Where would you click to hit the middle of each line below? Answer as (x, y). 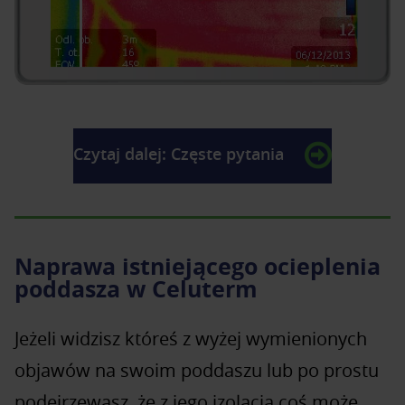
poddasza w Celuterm (136, 289)
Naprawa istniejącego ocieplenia (198, 267)
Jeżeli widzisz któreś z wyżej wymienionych (191, 339)
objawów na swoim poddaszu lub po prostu (197, 371)
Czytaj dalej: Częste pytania (181, 155)
